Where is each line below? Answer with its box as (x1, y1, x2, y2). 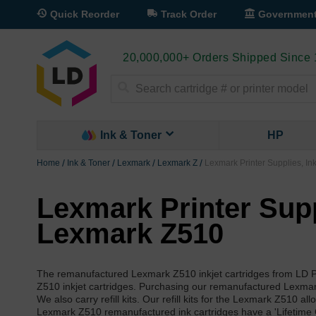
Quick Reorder (50, 8, 119, 20)
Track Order (161, 8, 217, 20)
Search (109, 98, 141, 110)
